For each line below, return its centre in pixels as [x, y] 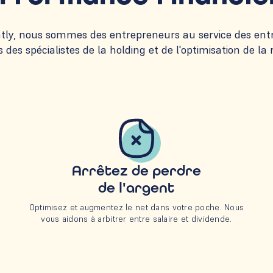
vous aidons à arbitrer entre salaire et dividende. [136, 219]
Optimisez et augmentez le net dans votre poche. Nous [136, 207]
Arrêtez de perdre [136, 171]
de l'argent [136, 188]
